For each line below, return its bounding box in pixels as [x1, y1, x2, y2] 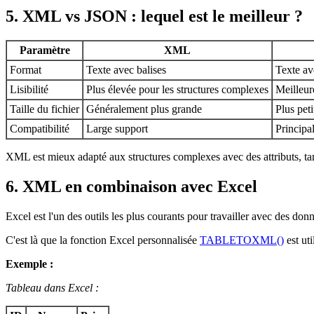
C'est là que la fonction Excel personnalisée [6, 233, 200, 246]
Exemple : [6, 257, 53, 270]
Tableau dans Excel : [6, 281, 99, 294]
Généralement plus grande [86, 102, 202, 115]
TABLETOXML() [200, 233, 284, 246]
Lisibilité [10, 83, 48, 95]
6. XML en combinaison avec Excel [6, 177, 257, 196]
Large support [86, 122, 148, 135]
